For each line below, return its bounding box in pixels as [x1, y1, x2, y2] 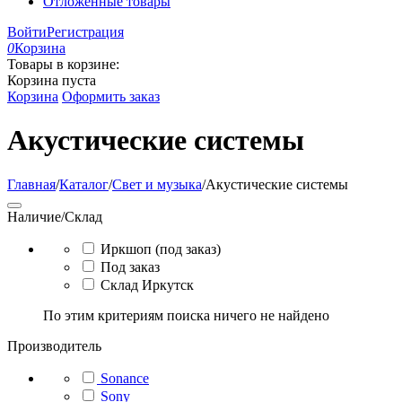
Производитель [7, 337, 101, 354]
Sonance [100, 370, 149, 386]
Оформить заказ [62, 89, 160, 104]
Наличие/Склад [7, 208, 102, 224]
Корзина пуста [7, 73, 96, 88]
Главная [7, 176, 56, 192]
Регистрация [47, 24, 124, 39]
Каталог [59, 176, 109, 192]
